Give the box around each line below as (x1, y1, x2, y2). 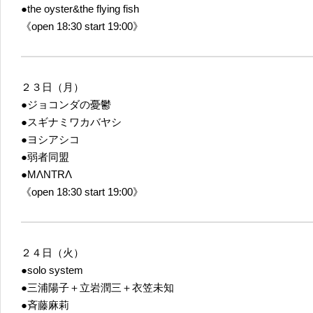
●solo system (21, 263, 83, 276)
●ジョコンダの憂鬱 (21, 98, 111, 110)
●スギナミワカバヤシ (21, 115, 122, 128)
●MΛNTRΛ (21, 168, 72, 180)
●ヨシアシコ (21, 133, 80, 145)
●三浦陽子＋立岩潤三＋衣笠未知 (21, 281, 174, 293)
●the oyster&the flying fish (21, 2, 139, 15)
